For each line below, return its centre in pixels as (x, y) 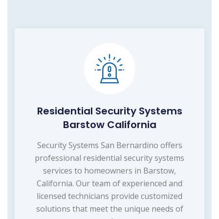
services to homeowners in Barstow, (109, 171)
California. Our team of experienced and (109, 184)
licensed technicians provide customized (109, 196)
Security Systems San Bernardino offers (109, 145)
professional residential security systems (109, 158)
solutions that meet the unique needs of (109, 209)
